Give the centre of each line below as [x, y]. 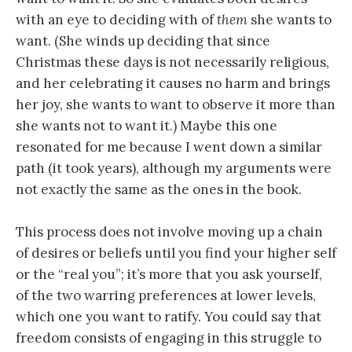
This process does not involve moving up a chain [169, 231]
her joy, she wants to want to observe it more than [176, 104]
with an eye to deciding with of [116, 19]
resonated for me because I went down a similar [169, 147]
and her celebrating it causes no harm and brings [173, 83]
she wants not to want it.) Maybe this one [147, 125]
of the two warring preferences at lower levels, [166, 295]
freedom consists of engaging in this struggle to [169, 337]
